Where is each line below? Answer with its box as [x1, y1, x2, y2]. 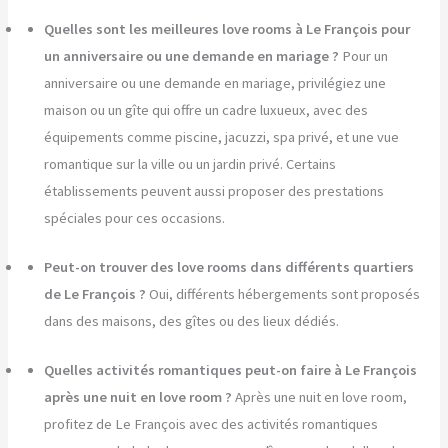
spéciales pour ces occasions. [44, 208, 226, 227]
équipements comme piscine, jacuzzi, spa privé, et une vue [44, 127, 400, 146]
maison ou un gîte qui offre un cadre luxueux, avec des [44, 100, 369, 119]
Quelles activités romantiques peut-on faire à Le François [44, 360, 418, 379]
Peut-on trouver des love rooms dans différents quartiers [44, 257, 415, 276]
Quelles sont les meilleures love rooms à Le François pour [44, 19, 411, 38]
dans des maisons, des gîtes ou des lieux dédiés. [44, 311, 340, 330]
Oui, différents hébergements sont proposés [149, 284, 421, 303]
